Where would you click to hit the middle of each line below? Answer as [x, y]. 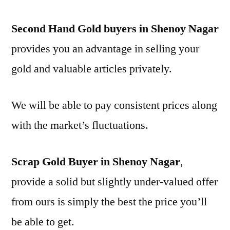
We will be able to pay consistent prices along [114, 105]
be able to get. [43, 222]
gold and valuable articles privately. [92, 69]
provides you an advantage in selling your [105, 49]
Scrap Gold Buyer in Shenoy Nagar [96, 162]
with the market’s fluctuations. [80, 125]
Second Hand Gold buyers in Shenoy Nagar [115, 29]
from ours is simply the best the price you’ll [109, 202]
